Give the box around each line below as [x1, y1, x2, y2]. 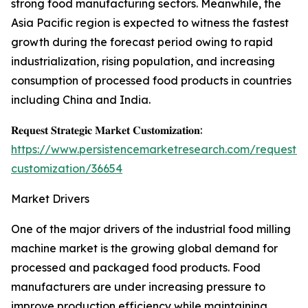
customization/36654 [11, 162, 122, 176]
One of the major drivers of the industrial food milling [11, 222, 291, 236]
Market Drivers [11, 192, 89, 206]
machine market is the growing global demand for [11, 241, 278, 256]
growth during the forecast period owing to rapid [11, 35, 273, 49]
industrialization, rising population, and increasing [11, 54, 275, 69]
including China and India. [11, 93, 151, 107]
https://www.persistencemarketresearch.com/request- [11, 142, 301, 157]
